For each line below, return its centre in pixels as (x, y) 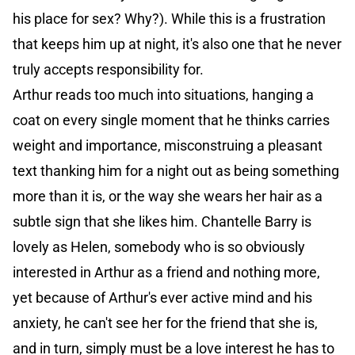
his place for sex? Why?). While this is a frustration (169, 19)
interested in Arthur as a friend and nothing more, (166, 273)
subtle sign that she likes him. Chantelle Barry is (162, 222)
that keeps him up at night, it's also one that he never (177, 44)
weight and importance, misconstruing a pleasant (168, 146)
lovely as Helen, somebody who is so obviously (159, 247)
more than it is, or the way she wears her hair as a (168, 197)
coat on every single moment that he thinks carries (171, 120)
